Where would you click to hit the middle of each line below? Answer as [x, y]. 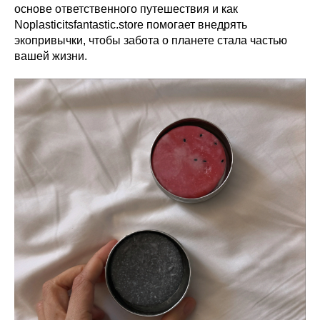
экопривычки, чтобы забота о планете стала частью [151, 40]
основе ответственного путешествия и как [126, 9]
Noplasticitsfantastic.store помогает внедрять [131, 25]
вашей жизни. [51, 56]
